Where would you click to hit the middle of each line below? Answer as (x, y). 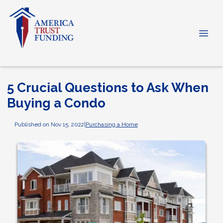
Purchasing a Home (111, 124)
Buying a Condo (56, 103)
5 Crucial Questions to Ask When (108, 88)
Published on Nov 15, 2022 (49, 124)
